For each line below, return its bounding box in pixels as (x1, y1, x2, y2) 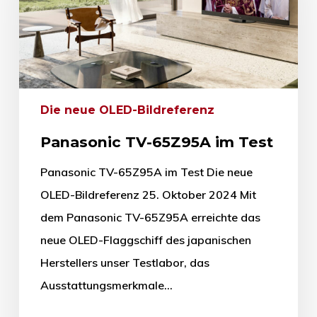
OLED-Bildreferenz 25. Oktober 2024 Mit (40, 188, 256, 202)
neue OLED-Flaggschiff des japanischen (40, 233, 251, 248)
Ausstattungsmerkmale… (40, 278, 173, 293)
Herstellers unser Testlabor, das (40, 255, 209, 270)
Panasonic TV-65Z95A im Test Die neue (40, 165, 253, 180)
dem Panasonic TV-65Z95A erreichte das (40, 210, 260, 225)
